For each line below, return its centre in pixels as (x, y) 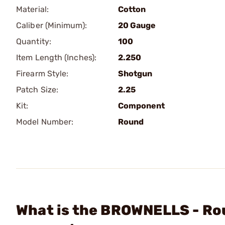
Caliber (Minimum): (51, 25)
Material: (32, 9)
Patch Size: (37, 90)
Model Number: (45, 122)
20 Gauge (137, 25)
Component (141, 106)
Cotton (132, 9)
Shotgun (135, 74)
